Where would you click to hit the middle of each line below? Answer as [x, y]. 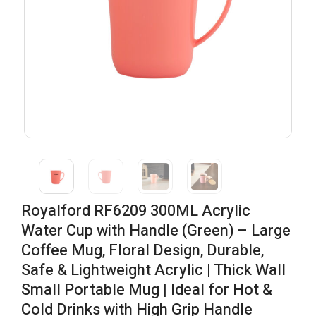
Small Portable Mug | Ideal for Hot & [147, 290]
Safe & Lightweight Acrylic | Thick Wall [153, 270]
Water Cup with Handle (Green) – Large [156, 231]
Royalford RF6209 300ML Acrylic [136, 211]
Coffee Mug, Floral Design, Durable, [142, 250]
